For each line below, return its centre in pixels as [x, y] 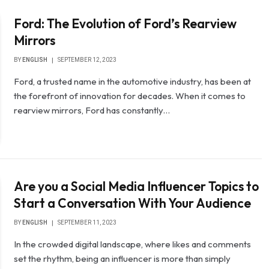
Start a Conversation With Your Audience [133, 203]
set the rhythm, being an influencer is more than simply [122, 258]
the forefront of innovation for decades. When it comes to [130, 96]
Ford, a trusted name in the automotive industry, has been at [133, 82]
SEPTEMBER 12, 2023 [87, 60]
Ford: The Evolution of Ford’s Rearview [125, 24]
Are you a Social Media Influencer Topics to [137, 186]
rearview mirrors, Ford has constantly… [92, 110]
